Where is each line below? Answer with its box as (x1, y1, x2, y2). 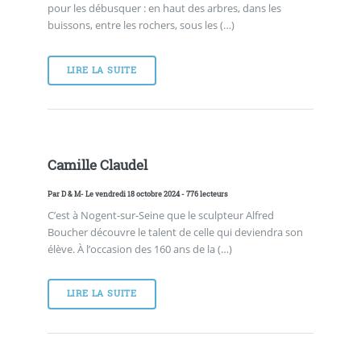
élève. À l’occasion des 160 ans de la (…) (47, 241, 232, 256)
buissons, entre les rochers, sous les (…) (47, 18, 234, 33)
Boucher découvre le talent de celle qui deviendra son (47, 224, 303, 239)
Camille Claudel (47, 156, 147, 174)
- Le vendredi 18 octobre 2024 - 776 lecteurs (80, 189, 228, 200)
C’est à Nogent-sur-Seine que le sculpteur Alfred (47, 207, 274, 222)
